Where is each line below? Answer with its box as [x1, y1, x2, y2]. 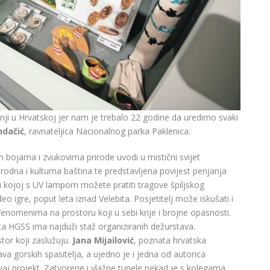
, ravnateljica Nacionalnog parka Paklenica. [24, 125, 190, 137]
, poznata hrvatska [134, 234, 206, 246]
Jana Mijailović [72, 234, 134, 246]
